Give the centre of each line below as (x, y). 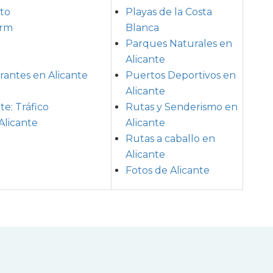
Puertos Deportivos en (181, 75)
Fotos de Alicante (168, 170)
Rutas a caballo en (170, 138)
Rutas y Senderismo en (182, 107)
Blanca (142, 27)
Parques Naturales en (179, 43)
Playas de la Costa (169, 12)
